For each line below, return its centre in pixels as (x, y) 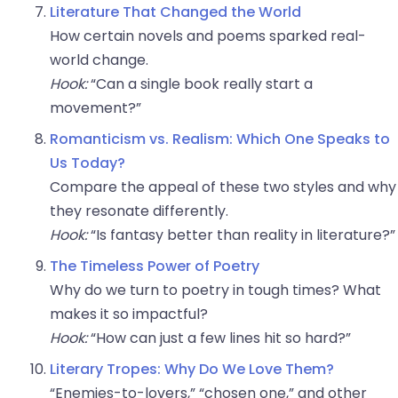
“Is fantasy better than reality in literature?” (241, 235)
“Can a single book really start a (200, 84)
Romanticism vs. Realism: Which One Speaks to (220, 139)
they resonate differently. (139, 211)
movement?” (96, 108)
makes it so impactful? (129, 314)
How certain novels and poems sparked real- (208, 36)
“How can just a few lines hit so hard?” (219, 338)
